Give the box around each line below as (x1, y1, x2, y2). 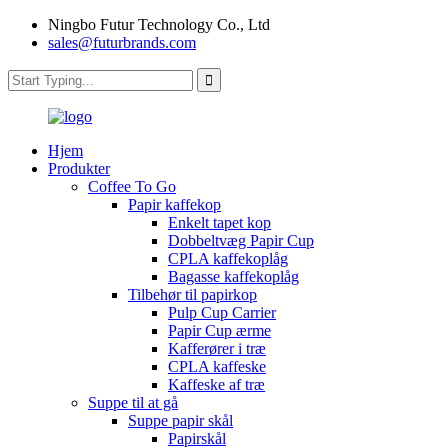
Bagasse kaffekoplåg (168, 268, 299, 285)
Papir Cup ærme (168, 322, 271, 339)
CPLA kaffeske (168, 358, 266, 375)
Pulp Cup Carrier (168, 304, 276, 321)
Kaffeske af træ (168, 376, 265, 393)
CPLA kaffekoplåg (168, 250, 288, 267)
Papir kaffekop (128, 196, 221, 213)
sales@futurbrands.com (48, 34, 196, 51)
